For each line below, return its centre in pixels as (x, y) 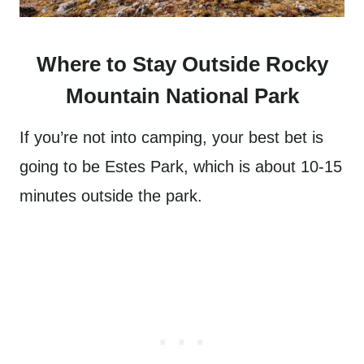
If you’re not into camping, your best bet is (171, 137)
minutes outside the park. (113, 196)
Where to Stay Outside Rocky (182, 64)
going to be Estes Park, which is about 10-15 (181, 167)
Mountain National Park (182, 96)
